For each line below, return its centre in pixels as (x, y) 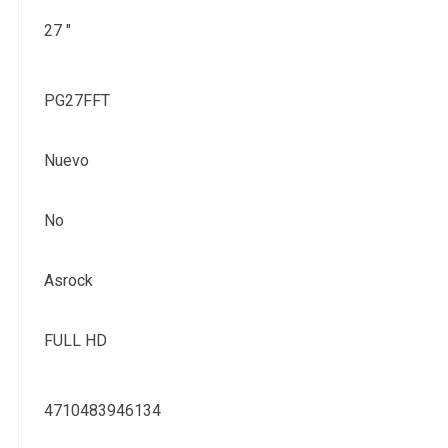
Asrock (69, 280)
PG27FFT (77, 100)
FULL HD (76, 340)
